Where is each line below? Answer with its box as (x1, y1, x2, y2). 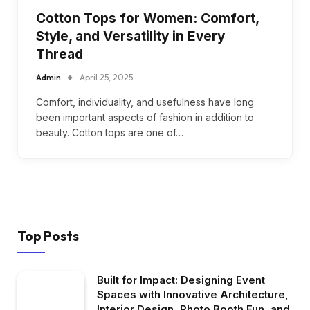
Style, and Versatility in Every (36, 28, 225, 44)
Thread (36, 46, 83, 62)
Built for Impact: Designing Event (97, 273, 265, 286)
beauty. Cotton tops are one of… (36, 126, 183, 138)
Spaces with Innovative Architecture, (97, 287, 289, 301)
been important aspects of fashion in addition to (36, 111, 254, 123)
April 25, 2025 (80, 71, 133, 82)
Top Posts (17, 227, 79, 244)
